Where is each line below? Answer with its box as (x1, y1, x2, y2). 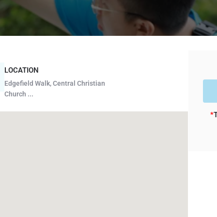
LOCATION (4, 66, 39, 75)
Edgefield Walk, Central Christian (4, 79, 105, 87)
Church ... (4, 90, 33, 98)
